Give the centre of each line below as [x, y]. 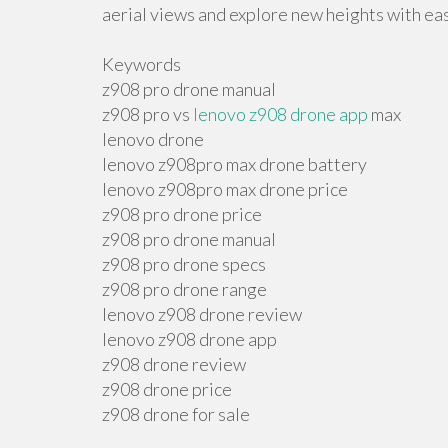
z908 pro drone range [184, 289]
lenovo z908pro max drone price [225, 189]
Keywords [141, 64]
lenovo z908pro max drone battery [234, 164]
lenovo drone [153, 139]
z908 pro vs [147, 114]
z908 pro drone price [182, 214]
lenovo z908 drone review [202, 314]
